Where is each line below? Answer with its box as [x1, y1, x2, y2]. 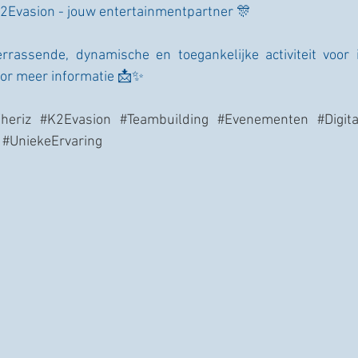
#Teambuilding [120, 112, 209, 129]
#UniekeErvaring [2, 133, 102, 150]
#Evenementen [217, 112, 308, 129]
